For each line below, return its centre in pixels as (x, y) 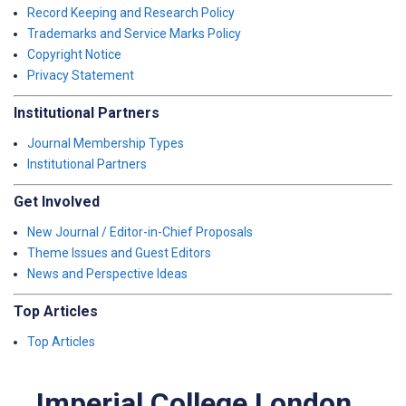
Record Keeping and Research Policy (131, 13)
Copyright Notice (74, 54)
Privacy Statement (81, 75)
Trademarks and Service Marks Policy (134, 34)
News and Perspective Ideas (107, 274)
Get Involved (57, 202)
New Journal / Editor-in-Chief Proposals (140, 232)
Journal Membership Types (106, 143)
